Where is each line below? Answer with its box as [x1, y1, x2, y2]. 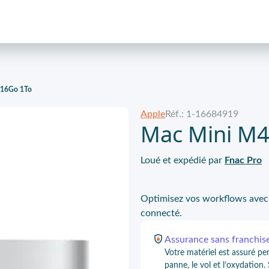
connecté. [141, 208, 182, 218]
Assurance [165, 235, 211, 244]
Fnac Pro [225, 156, 262, 165]
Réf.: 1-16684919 [165, 109, 238, 119]
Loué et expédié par [141, 156, 222, 165]
